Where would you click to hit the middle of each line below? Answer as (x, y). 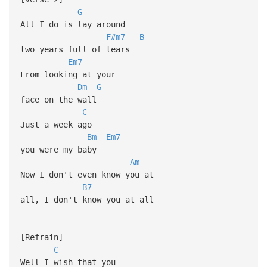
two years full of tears (75, 49)
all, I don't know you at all (87, 199)
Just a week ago (58, 124)
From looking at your (68, 74)
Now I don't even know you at (87, 174)
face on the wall (58, 99)
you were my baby (58, 149)
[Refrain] (41, 237)
